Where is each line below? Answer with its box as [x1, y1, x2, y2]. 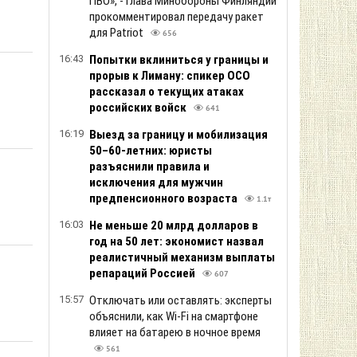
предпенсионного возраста [89, 191, 240, 206]
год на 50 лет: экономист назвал [89, 234, 264, 249]
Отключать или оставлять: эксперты [89, 293, 272, 308]
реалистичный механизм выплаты [89, 250, 275, 265]
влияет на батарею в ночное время [89, 325, 261, 339]
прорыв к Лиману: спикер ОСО [89, 69, 250, 83]
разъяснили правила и [89, 159, 210, 174]
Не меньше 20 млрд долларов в [89, 218, 258, 233]
